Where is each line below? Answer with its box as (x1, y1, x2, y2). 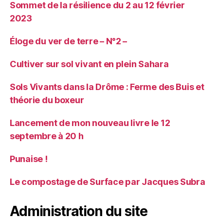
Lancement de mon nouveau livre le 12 (10, 117, 170, 128)
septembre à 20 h (10, 130, 84, 141)
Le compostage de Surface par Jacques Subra (10, 176, 205, 187)
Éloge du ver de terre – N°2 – (10, 36, 127, 46)
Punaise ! (10, 153, 48, 164)
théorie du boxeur (10, 94, 84, 105)
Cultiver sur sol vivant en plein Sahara (10, 58, 169, 69)
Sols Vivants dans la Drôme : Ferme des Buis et (10, 81, 204, 92)
